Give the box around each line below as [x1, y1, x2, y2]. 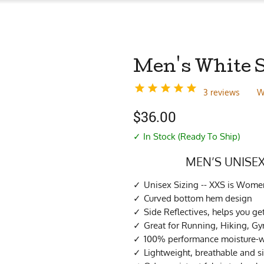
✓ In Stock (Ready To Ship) [133, 130, 240, 142]
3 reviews [203, 87, 240, 97]
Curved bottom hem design [144, 192, 252, 204]
